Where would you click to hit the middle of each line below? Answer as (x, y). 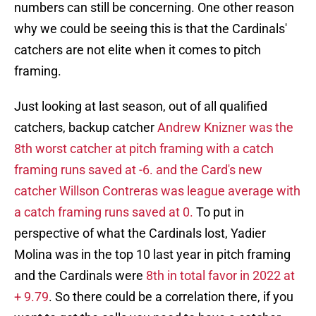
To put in (220, 212)
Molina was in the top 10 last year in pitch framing (152, 255)
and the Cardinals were (80, 276)
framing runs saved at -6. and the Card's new (138, 170)
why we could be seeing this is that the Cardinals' (151, 29)
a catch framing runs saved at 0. (105, 212)
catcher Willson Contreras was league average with (157, 191)
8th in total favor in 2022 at (220, 276)
